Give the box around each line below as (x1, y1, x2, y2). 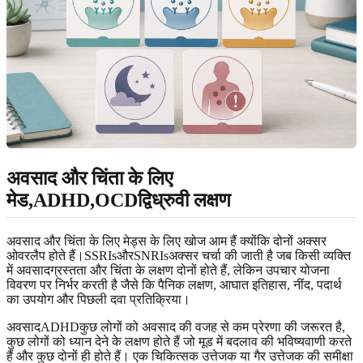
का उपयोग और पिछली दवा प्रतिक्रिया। (6, 292, 190, 306)
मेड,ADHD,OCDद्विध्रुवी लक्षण (6, 189, 231, 211)
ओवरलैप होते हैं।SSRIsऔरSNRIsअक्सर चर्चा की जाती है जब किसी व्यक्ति (6, 248, 351, 263)
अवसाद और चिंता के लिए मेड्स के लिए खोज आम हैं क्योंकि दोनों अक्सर (6, 233, 327, 248)
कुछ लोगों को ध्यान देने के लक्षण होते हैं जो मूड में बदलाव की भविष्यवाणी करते (6, 334, 352, 348)
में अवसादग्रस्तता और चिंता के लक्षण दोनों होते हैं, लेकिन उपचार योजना (6, 263, 330, 277)
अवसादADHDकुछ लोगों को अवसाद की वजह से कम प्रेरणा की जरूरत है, (6, 319, 345, 334)
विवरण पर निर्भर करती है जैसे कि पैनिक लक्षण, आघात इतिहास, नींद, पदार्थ (6, 277, 342, 292)
